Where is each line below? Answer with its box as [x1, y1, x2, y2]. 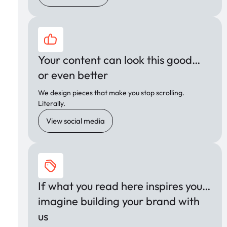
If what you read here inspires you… [37, 179, 211, 194]
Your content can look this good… [37, 53, 201, 67]
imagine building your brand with [37, 194, 200, 209]
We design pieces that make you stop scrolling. [37, 88, 184, 98]
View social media [46, 116, 105, 126]
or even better [37, 68, 108, 83]
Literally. [37, 99, 65, 108]
